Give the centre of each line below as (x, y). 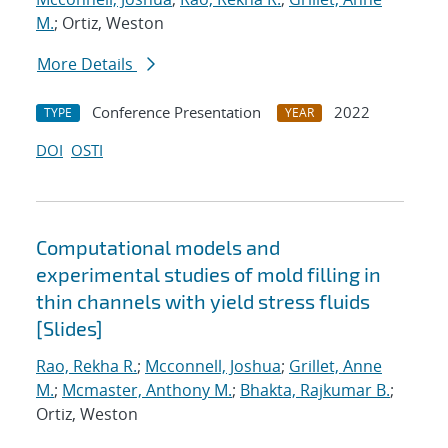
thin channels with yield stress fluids (203, 301)
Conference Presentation (176, 112)
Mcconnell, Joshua (213, 366)
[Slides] (69, 328)
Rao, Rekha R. (86, 366)
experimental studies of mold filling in (208, 274)
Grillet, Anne (335, 366)
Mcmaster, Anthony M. (147, 390)
